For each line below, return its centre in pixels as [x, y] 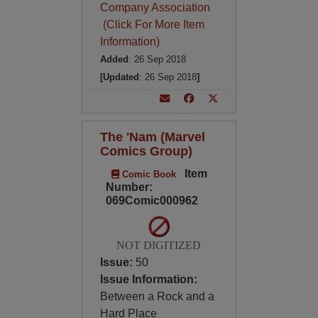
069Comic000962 [152, 201]
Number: [129, 187]
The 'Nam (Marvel [152, 137]
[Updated [119, 77]
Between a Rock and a [157, 296]
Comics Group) [146, 151]
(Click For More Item [152, 24]
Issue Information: [148, 279]
